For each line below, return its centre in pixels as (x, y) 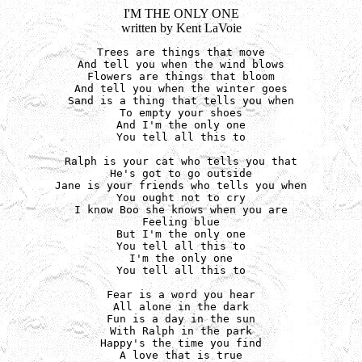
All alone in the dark (181, 307)
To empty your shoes (181, 113)
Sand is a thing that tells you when (181, 101)
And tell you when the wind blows (181, 64)
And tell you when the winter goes (181, 88)
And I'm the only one (181, 125)
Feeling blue (181, 222)
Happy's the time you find (181, 343)
